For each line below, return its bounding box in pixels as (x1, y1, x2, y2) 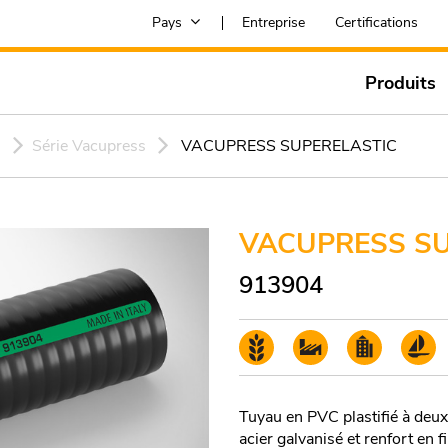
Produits (365, 71, 436, 95)
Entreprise (242, 13, 305, 32)
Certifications (335, 13, 418, 32)
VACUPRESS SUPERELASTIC (181, 135, 397, 157)
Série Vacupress (32, 135, 146, 157)
